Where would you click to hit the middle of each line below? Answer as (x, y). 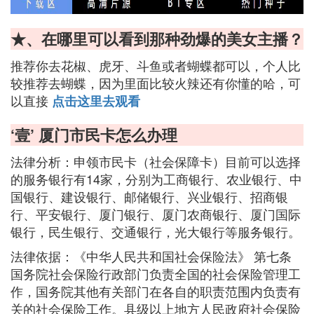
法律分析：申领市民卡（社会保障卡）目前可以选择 (156, 161)
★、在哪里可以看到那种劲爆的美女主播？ (157, 39)
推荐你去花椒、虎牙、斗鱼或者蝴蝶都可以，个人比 (156, 65)
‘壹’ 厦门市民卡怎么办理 (94, 135)
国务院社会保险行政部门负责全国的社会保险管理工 (156, 273)
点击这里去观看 (96, 101)
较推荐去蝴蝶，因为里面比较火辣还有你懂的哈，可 (156, 83)
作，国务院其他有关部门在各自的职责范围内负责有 (156, 291)
